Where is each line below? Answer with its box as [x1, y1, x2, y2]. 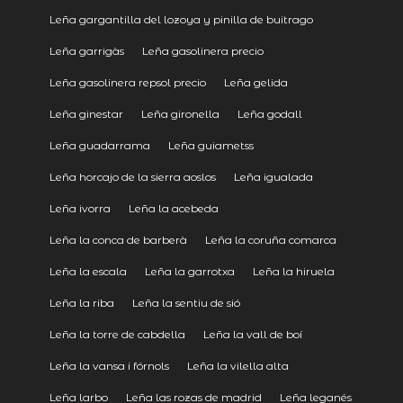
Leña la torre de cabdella [49, 327, 185, 341]
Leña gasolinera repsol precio [49, 75, 206, 89]
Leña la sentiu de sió [131, 295, 240, 309]
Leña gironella [140, 106, 219, 121]
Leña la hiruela [252, 264, 335, 278]
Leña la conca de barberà [49, 232, 187, 246]
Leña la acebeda [128, 201, 219, 215]
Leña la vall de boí [202, 327, 302, 341]
